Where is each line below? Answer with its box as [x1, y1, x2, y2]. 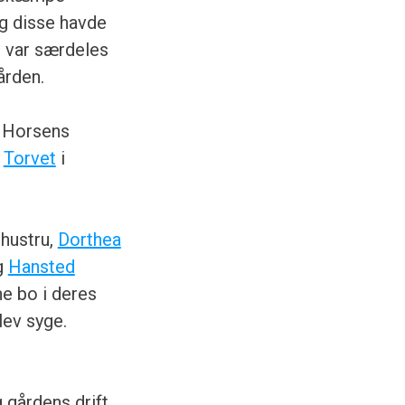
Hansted [7, 255, 75, 278]
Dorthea [57, 228, 121, 250]
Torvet [3, 146, 56, 169]
